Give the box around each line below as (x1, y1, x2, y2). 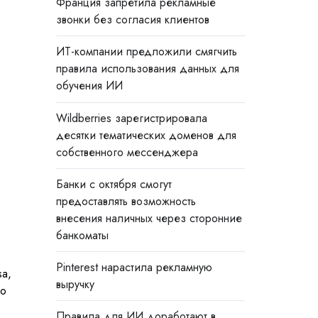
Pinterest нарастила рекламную (55, 258, 212, 275)
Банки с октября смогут (55, 175, 172, 192)
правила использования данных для (55, 60, 239, 77)
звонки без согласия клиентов (55, 11, 209, 28)
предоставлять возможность (55, 192, 196, 209)
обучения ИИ (55, 77, 123, 94)
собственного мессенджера (55, 143, 198, 160)
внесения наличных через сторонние (55, 209, 242, 226)
